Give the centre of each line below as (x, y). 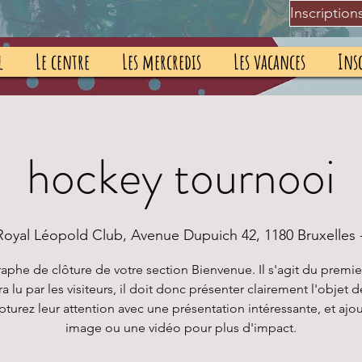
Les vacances (269, 61)
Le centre (63, 61)
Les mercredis (162, 61)
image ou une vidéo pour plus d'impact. (181, 328)
